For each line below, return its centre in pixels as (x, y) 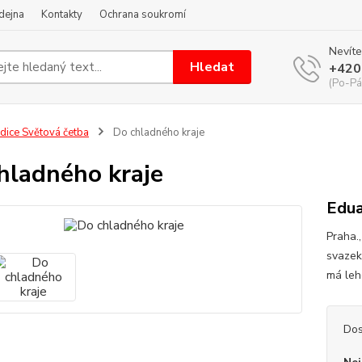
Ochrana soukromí (143, 15)
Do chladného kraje (157, 133)
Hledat (213, 67)
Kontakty (62, 15)
